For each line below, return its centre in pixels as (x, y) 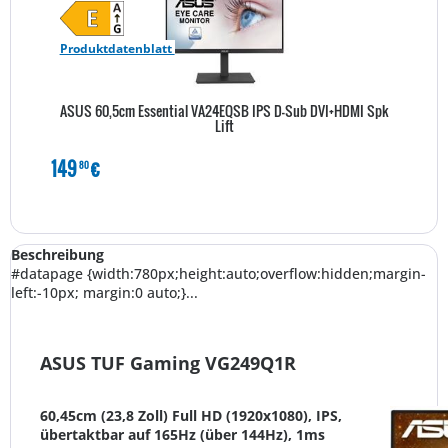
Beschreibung (57, 255)
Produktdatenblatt (117, 48)
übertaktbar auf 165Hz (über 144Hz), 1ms (182, 435)
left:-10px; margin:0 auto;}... (104, 293)
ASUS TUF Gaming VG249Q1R (168, 363)
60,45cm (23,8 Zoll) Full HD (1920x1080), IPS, (191, 416)
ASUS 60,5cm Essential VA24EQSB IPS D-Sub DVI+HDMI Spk (224, 110)
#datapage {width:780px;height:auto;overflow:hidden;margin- (218, 274)
